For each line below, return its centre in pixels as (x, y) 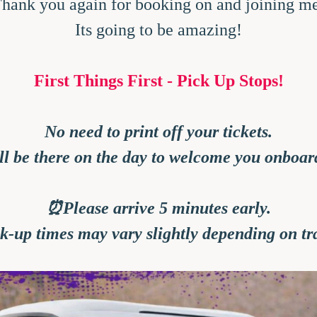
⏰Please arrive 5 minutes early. (158, 208)
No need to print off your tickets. (158, 132)
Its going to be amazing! (158, 30)
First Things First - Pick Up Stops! (158, 81)
